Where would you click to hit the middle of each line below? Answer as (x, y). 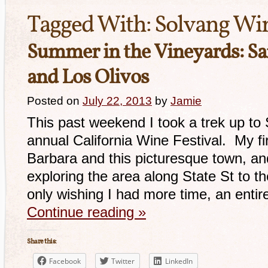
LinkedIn (179, 261)
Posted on (53, 101)
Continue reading (83, 212)
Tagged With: (91, 26)
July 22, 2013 (117, 101)
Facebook (65, 261)
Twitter (123, 261)
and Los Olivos (88, 78)
